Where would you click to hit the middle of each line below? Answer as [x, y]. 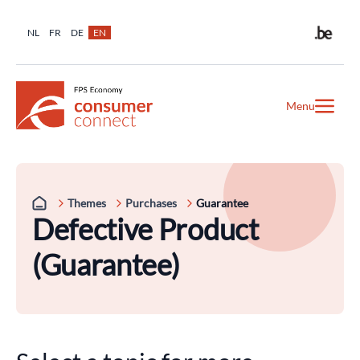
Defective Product [145, 229]
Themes [87, 203]
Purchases [151, 203]
